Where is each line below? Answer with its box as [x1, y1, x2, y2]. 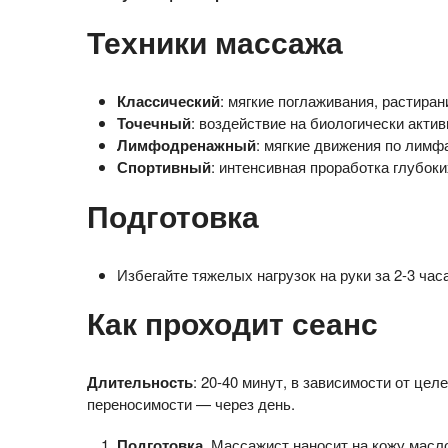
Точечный [117, 112, 191, 135]
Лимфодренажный [117, 134, 256, 157]
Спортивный [117, 156, 211, 179]
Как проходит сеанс [87, 301, 378, 345]
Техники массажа [87, 20, 343, 64]
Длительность [87, 371, 193, 394]
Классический [117, 90, 220, 113]
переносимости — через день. [87, 393, 295, 415]
